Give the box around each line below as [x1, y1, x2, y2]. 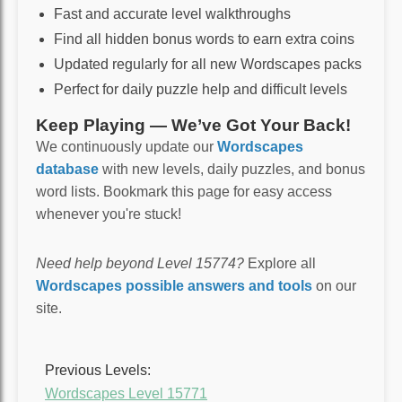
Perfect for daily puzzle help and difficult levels [54, 81, 347, 97]
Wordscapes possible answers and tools [36, 277, 312, 293]
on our [312, 277, 356, 293]
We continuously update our [36, 138, 217, 154]
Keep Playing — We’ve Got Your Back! [36, 115, 351, 135]
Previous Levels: [45, 362, 151, 378]
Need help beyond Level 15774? [36, 255, 244, 271]
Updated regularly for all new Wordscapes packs [54, 56, 362, 72]
